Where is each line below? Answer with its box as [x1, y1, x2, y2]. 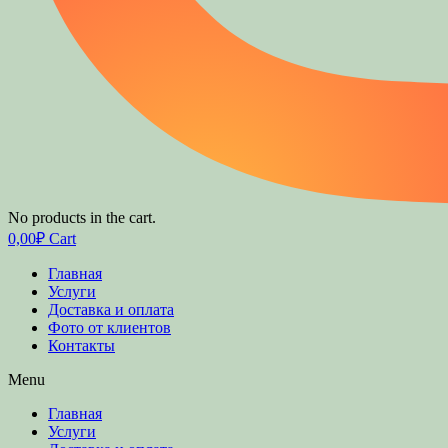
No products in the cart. [8, 209, 156, 227]
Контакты [48, 337, 115, 355]
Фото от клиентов [48, 319, 171, 337]
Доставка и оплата [48, 301, 174, 319]
